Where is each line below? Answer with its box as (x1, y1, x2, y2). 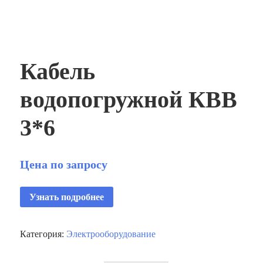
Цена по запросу (20, 157, 108, 171)
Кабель (20, 58, 96, 85)
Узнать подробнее (29, 191, 104, 202)
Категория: (20, 229, 67, 240)
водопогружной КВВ (20, 86, 238, 113)
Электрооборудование (66, 229, 156, 240)
